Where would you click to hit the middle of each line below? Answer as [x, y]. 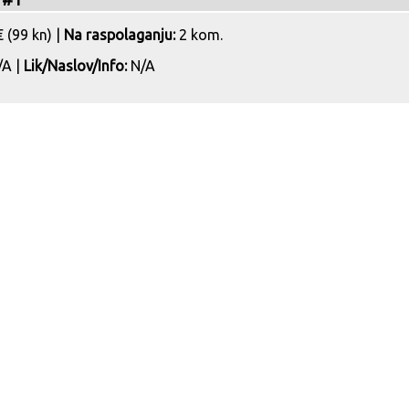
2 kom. [199, 35]
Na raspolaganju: [120, 35]
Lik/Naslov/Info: [75, 66]
